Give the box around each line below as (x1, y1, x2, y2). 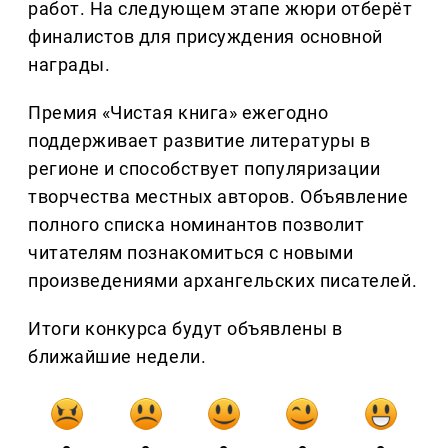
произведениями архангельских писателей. (28, 270, 418, 292)
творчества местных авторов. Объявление (28, 186, 409, 208)
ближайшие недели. (28, 346, 207, 368)
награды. (28, 54, 111, 76)
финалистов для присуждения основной (28, 26, 383, 48)
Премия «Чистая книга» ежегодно (28, 102, 329, 124)
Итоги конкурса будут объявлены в (28, 318, 343, 340)
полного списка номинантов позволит (28, 214, 365, 236)
